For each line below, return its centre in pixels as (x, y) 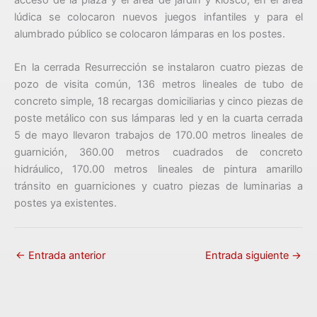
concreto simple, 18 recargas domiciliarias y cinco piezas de (158, 102)
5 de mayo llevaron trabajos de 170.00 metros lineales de (158, 136)
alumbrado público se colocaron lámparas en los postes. (151, 34)
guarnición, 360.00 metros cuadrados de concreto (158, 152)
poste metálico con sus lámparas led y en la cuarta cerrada (158, 119)
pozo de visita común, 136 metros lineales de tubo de (158, 85)
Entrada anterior (65, 255)
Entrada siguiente (248, 255)
